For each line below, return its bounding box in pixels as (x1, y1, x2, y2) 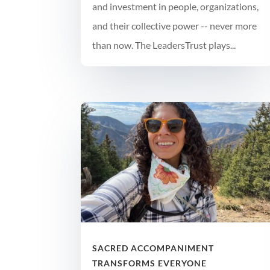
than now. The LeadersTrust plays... (92, 39, 236, 51)
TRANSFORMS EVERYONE (92, 257, 207, 268)
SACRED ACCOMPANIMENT (92, 242, 215, 253)
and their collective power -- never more (92, 20, 257, 32)
